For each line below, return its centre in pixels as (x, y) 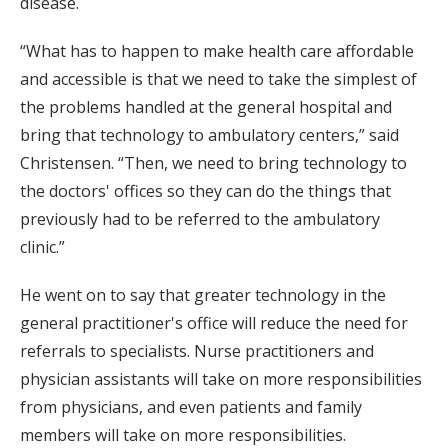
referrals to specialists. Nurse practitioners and (197, 351)
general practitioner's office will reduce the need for (214, 323)
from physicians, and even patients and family (191, 407)
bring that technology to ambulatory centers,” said (209, 135)
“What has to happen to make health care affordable (217, 51)
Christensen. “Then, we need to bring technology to (213, 163)
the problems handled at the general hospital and (206, 107)
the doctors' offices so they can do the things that (205, 191)
